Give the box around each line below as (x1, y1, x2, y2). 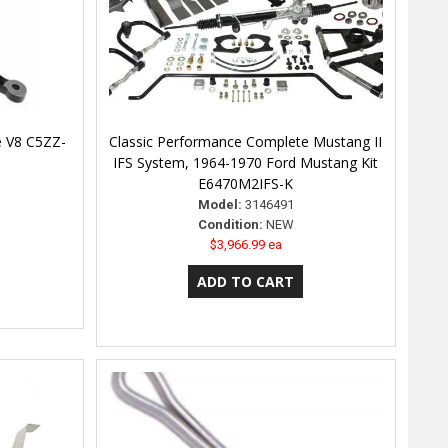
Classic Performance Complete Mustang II (109, 131, 383, 151)
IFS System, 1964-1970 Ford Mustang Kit (113, 152, 379, 172)
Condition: (197, 216, 263, 232)
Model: (197, 196, 242, 212)
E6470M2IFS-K (198, 173, 294, 193)
